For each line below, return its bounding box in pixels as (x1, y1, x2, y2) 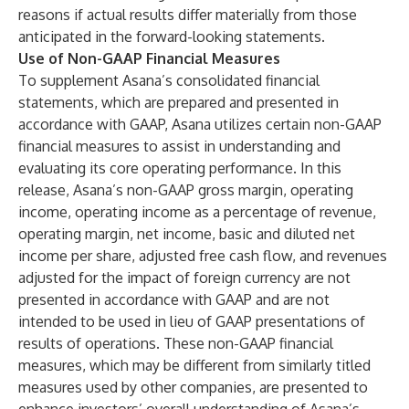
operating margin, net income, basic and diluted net (18, 225, 355, 243)
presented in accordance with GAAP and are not (18, 290, 330, 309)
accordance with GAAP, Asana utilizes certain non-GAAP (18, 115, 382, 133)
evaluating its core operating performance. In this (18, 159, 341, 177)
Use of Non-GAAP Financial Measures (18, 49, 280, 68)
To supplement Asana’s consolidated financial (18, 71, 320, 89)
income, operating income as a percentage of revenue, (18, 203, 376, 221)
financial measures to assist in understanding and (18, 137, 341, 155)
